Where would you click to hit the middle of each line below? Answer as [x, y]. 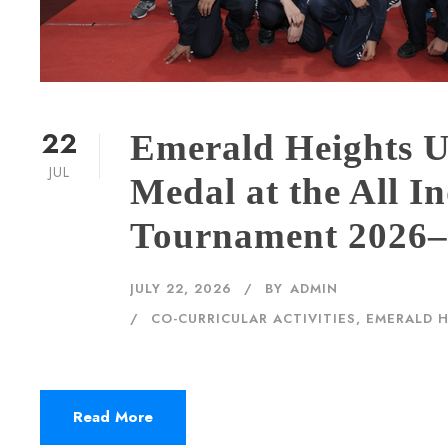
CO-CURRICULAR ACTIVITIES [253, 318]
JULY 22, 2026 [181, 288]
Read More [113, 417]
